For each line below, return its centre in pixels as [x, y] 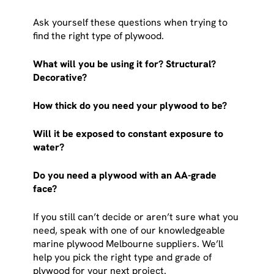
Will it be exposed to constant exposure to [128, 133]
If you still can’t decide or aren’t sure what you [136, 217]
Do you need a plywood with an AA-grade [125, 175]
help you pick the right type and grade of [123, 257]
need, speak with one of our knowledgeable [129, 230]
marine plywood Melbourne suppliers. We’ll [128, 243]
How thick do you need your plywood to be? [130, 105]
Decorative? [61, 77]
